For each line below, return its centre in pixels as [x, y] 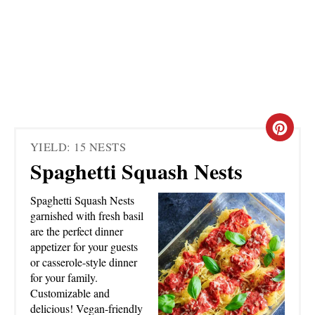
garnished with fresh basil [87, 216]
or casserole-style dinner [84, 262]
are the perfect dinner [77, 231]
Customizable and [70, 293]
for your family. [64, 278]
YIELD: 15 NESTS [78, 147]
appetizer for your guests [84, 247]
